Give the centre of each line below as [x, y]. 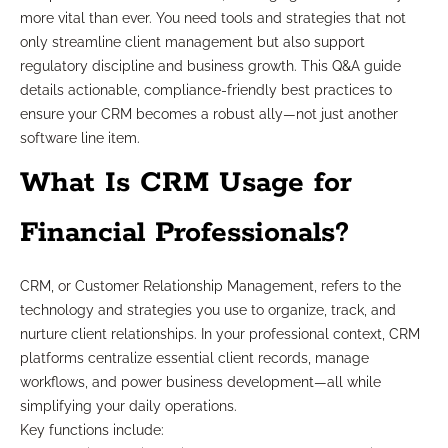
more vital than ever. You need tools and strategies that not [213, 18]
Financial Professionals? [184, 233]
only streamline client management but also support [192, 42]
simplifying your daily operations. [128, 406]
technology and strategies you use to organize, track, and [208, 310]
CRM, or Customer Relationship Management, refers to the [210, 286]
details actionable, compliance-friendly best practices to [206, 90]
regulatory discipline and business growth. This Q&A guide [210, 66]
